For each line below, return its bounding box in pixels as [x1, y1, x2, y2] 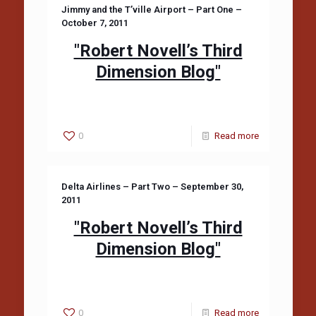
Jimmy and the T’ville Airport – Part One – [61, 4, 242, 15]
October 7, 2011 [61, 18, 128, 28]
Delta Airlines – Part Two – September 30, [61, 181, 243, 192]
